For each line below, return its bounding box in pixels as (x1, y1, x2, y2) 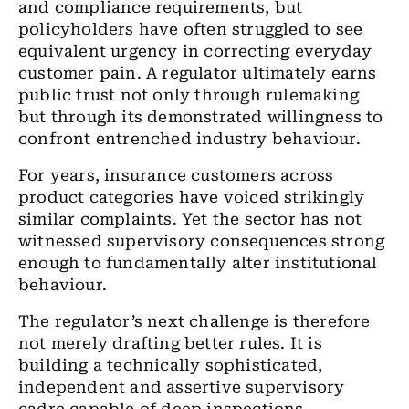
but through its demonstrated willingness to (18, 108, 383, 126)
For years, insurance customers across (18, 166, 334, 184)
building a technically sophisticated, (18, 356, 323, 374)
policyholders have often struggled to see (18, 20, 363, 38)
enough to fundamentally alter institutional (18, 254, 378, 272)
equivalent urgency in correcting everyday (18, 42, 372, 60)
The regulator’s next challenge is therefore (18, 312, 371, 330)
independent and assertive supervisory (18, 378, 345, 396)
